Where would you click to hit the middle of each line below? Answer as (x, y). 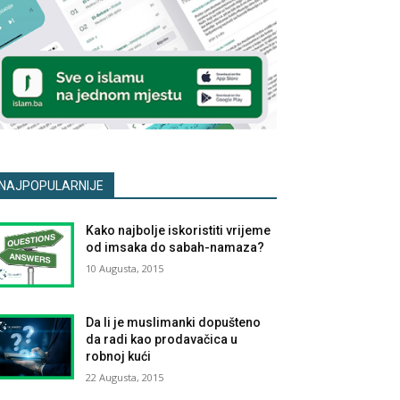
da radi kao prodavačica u (162, 339)
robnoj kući (119, 356)
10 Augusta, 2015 (125, 268)
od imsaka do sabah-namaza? (175, 247)
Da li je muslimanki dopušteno (174, 322)
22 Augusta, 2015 (125, 377)
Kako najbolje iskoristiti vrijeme (179, 230)
